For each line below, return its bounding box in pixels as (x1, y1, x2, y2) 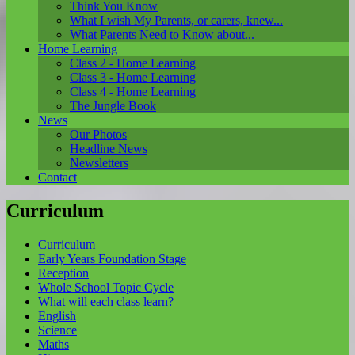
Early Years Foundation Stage (38, 251, 186, 265)
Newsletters (70, 155, 128, 170)
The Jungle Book (70, 98, 156, 113)
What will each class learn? (38, 294, 174, 308)
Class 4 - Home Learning (70, 84, 196, 98)
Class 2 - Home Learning (70, 55, 196, 70)
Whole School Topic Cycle (38, 280, 174, 294)
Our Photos (70, 127, 127, 141)
